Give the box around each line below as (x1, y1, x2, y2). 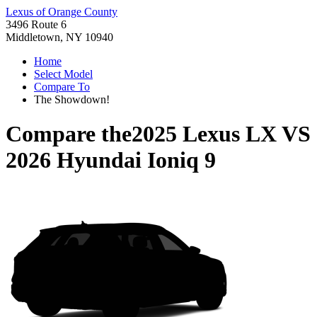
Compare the (6, 121, 132, 147)
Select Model (34, 68, 93, 80)
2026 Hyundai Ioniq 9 (6, 147, 216, 173)
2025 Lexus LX (132, 121, 277, 147)
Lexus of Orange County (6, 6, 117, 18)
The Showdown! (34, 93, 110, 105)
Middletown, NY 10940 (6, 31, 113, 43)
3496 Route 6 (6, 18, 67, 30)
